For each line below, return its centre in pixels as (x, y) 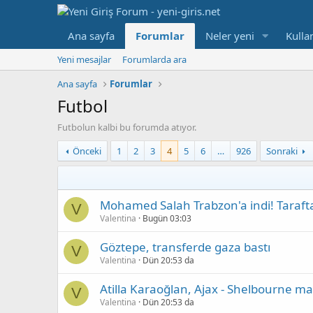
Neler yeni (230, 36)
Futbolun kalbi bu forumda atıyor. (127, 127)
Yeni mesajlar (84, 59)
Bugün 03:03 (167, 218)
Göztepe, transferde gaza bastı (185, 247)
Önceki (87, 151)
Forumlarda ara (154, 59)
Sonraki (282, 151)
